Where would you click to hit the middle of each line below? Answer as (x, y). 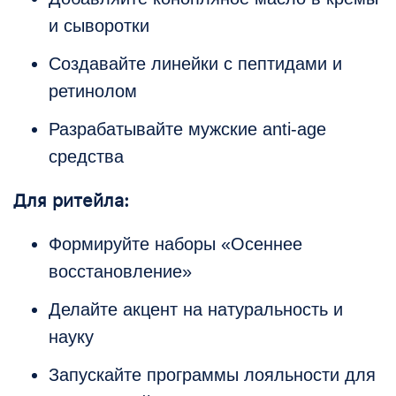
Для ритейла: (71, 201)
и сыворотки (99, 26)
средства (86, 157)
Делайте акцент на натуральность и (196, 310)
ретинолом (93, 91)
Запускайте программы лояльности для (212, 375)
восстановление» (120, 272)
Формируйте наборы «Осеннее (175, 244)
